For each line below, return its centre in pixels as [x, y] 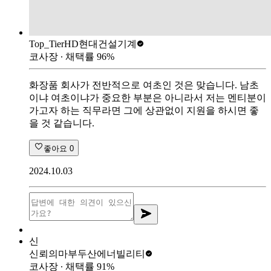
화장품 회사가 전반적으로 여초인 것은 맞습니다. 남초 [144, 85]
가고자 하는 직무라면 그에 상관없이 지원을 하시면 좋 [144, 110]
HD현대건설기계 [100, 44]
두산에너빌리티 [111, 253]
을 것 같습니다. [62, 123]
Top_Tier [47, 44]
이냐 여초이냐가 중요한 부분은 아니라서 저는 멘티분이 [148, 97]
